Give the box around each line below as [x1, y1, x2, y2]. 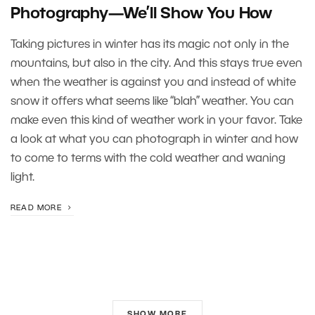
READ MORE [11, 205, 65, 212]
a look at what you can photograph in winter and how [11, 135, 298, 145]
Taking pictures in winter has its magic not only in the [11, 40, 289, 50]
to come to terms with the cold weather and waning [11, 154, 285, 164]
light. [11, 173, 34, 183]
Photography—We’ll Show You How [11, 7, 272, 21]
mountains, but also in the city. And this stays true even [11, 59, 302, 69]
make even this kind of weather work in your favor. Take [11, 116, 302, 126]
